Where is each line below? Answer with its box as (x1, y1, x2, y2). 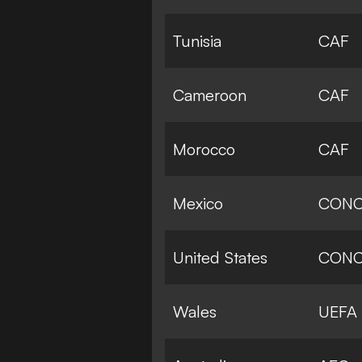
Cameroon (173, 84, 246, 105)
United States (173, 246, 267, 267)
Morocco (173, 138, 235, 159)
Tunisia (173, 30, 221, 51)
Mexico (173, 192, 223, 213)
